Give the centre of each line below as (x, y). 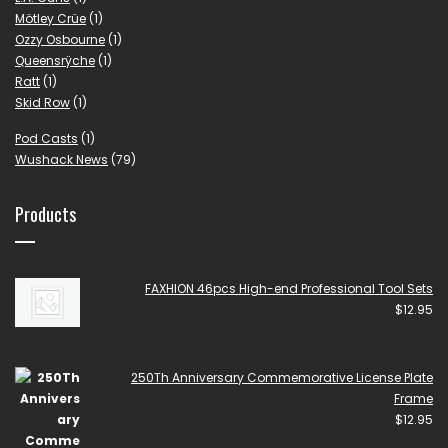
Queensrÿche (55, 61)
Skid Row (42, 103)
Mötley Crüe (50, 19)
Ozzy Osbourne (60, 40)
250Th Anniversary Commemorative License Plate (282, 377)
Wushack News (61, 160)
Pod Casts (46, 139)
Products (45, 214)
